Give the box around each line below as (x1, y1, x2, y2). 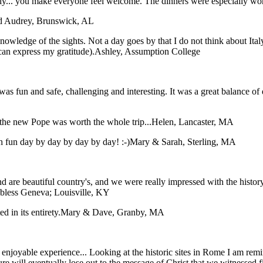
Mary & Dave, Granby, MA (60, 207, 164, 218)
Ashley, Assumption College (95, 46, 200, 57)
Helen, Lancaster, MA (151, 117, 234, 127)
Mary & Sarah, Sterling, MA (130, 137, 236, 147)
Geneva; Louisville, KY (21, 187, 110, 198)
